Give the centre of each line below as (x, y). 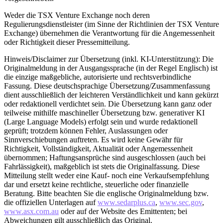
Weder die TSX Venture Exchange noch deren (77, 15)
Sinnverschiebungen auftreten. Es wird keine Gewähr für (93, 139)
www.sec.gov (181, 202)
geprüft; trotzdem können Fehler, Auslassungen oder (86, 130)
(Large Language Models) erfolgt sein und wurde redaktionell (101, 121)
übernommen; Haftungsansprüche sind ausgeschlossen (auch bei (105, 157)
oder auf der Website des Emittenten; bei (123, 211)
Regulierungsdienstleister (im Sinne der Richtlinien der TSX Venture (111, 24)
